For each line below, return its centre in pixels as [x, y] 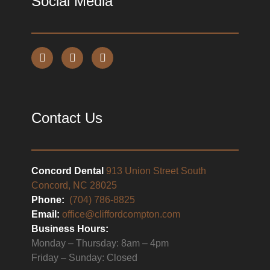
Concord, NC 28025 [74, 186]
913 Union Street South [156, 171]
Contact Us [67, 118]
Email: [47, 215]
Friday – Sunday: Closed [85, 258]
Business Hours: [70, 229]
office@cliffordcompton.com [121, 215]
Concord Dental [69, 171]
